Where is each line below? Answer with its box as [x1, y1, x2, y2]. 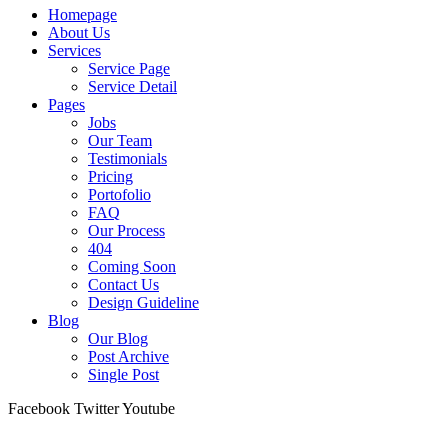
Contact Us [88, 276, 159, 293]
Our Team [88, 132, 152, 149]
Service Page [88, 60, 170, 77]
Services [48, 42, 101, 59]
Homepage [48, 6, 117, 23]
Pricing [88, 168, 133, 185]
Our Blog [88, 330, 148, 347]
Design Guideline [88, 294, 199, 311]
